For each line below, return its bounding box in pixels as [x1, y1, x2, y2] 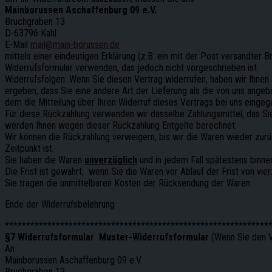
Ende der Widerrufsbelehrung [5, 198, 115, 210]
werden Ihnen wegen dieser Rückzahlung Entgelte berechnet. [5, 119, 237, 131]
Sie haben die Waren [5, 154, 84, 166]
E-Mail [5, 38, 30, 50]
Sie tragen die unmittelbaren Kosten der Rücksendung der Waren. [5, 177, 252, 189]
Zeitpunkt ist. [5, 142, 54, 154]
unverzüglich [84, 154, 137, 166]
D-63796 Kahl [5, 27, 56, 39]
